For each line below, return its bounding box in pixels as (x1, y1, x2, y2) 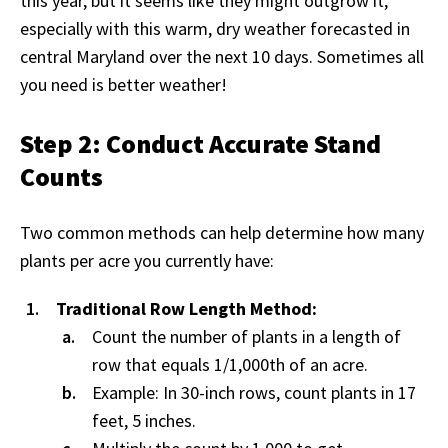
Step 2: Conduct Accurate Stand (20, 127, 381, 161)
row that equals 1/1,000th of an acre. (92, 353, 368, 377)
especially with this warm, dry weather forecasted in (20, 17, 410, 41)
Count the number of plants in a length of (92, 325, 401, 349)
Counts (20, 160, 103, 194)
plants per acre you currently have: (20, 249, 274, 273)
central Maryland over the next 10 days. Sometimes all (20, 45, 424, 69)
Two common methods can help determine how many (20, 221, 424, 245)
